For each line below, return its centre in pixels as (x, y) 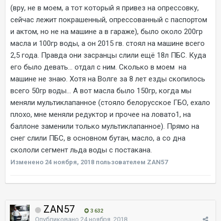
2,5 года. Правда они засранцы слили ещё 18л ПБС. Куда (108, 55)
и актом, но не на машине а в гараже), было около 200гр (107, 31)
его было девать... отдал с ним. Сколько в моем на (98, 67)
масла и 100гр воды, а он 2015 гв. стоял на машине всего (108, 43)
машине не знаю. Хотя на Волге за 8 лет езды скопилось (108, 79)
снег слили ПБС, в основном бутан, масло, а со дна (98, 138)
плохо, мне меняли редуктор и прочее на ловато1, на (101, 114)
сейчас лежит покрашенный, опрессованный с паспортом (109, 19)
